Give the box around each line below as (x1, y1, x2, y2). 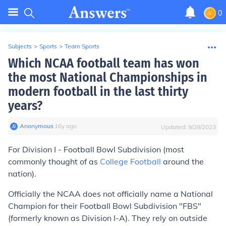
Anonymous (20, 122, 53, 130)
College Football (100, 156, 161, 166)
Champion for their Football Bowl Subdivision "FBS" (8, 201, 201, 211)
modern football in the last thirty (8, 84, 188, 99)
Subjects (8, 42, 32, 50)
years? (8, 98, 42, 114)
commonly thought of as (8, 156, 100, 166)
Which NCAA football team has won (8, 55, 199, 71)
